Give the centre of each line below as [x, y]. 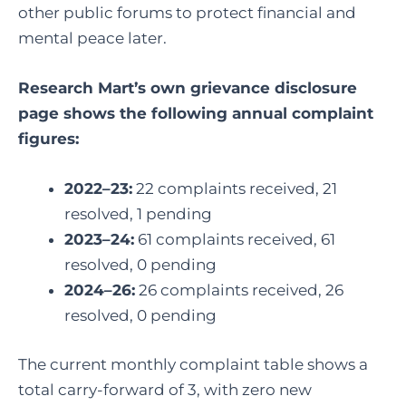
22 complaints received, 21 [235, 189]
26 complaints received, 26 [239, 290]
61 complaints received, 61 [235, 240]
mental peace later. [92, 38]
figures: [48, 139]
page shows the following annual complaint [196, 114]
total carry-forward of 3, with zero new [165, 389]
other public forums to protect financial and [187, 12]
